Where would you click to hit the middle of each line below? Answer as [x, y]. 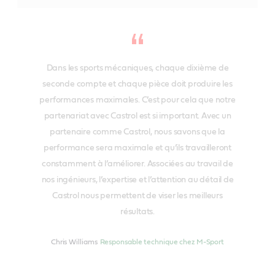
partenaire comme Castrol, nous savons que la [137, 132]
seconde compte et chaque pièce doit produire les [137, 84]
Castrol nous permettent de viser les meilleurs [137, 196]
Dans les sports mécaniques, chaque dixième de [137, 68]
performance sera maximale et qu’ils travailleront [137, 148]
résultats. [137, 212]
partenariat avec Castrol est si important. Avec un [137, 116]
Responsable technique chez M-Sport [162, 242]
